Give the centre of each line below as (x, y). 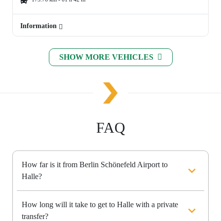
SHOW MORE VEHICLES (107, 57)
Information (39, 26)
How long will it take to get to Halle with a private (100, 205)
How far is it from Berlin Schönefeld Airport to (95, 165)
